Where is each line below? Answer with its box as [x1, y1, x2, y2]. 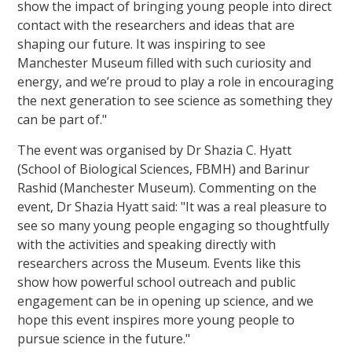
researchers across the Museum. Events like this [17, 255, 302, 273]
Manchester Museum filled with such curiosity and [17, 53, 312, 71]
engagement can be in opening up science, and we [17, 292, 314, 310]
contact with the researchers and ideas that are [17, 16, 295, 34]
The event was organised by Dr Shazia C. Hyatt [17, 141, 292, 159]
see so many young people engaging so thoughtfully [17, 217, 330, 235]
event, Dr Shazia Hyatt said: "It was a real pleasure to [17, 198, 328, 216]
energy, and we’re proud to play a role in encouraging [17, 72, 335, 90]
